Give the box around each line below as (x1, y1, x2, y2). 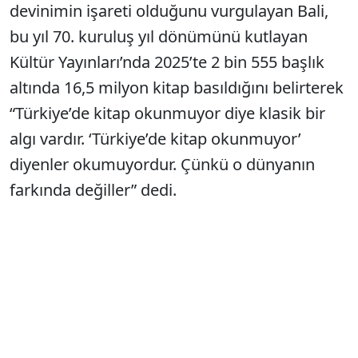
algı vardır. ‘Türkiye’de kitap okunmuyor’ (10, 128, 301, 150)
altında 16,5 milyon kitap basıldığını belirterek (10, 77, 344, 99)
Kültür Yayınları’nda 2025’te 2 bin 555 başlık (10, 51, 324, 74)
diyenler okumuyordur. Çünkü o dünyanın (10, 153, 315, 176)
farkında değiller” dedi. (10, 179, 177, 201)
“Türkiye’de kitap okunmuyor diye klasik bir (10, 102, 325, 125)
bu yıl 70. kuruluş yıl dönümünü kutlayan (10, 26, 308, 48)
